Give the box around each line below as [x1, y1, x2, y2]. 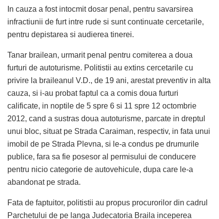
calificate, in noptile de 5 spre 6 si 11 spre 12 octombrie [7, 102, 197, 110]
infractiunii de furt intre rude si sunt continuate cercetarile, [7, 18, 204, 26]
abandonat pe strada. [7, 178, 81, 187]
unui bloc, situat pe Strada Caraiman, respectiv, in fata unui [7, 127, 210, 136]
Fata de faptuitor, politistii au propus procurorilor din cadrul [7, 198, 208, 207]
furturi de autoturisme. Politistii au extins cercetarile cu [7, 64, 193, 72]
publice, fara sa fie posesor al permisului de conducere [7, 153, 196, 161]
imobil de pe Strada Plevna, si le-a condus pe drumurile [7, 140, 199, 149]
